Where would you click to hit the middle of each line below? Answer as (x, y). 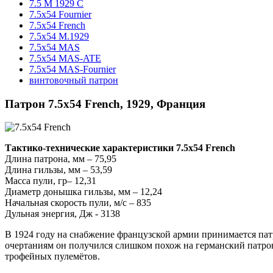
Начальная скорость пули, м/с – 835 (78, 203)
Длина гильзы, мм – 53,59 (58, 170)
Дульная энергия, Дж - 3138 (62, 214)
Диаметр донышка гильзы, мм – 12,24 (83, 192)
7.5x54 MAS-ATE (65, 58)
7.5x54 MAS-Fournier (73, 69)
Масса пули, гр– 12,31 (51, 181)
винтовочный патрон (74, 80)
